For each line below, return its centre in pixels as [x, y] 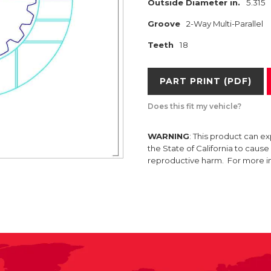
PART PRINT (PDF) [206, 81]
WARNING [168, 136]
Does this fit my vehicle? [194, 106]
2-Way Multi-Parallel [225, 24]
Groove [164, 24]
